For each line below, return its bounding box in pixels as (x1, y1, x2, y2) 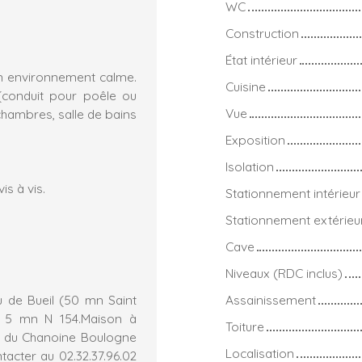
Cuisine (225, 78, 266, 95)
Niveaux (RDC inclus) (225, 264, 343, 281)
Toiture (225, 318, 264, 335)
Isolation (225, 158, 274, 175)
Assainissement (225, 291, 316, 308)
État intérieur (225, 51, 297, 68)
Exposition (225, 131, 285, 148)
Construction (225, 24, 299, 41)
